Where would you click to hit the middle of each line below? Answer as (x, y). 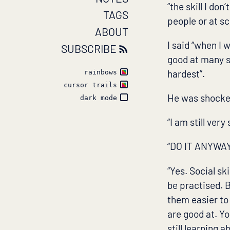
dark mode (98, 98)
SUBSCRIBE (89, 48)
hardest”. (186, 73)
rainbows (100, 72)
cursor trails (90, 85)
